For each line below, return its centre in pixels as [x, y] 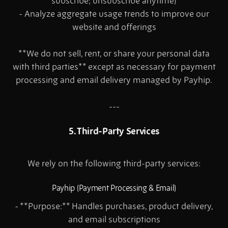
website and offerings [114, 27]
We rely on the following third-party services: [114, 164]
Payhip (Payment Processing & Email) [114, 188]
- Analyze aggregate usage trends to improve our [114, 14]
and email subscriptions [114, 220]
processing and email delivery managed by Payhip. [114, 80]
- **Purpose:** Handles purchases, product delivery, [114, 206]
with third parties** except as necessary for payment [114, 67]
